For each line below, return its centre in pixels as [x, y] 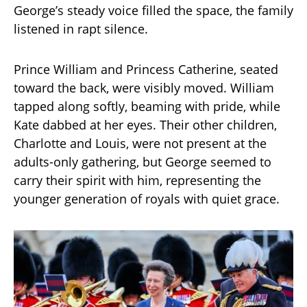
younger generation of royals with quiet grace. [147, 199]
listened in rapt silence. [81, 29]
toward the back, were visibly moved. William [144, 88]
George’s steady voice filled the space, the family [153, 10]
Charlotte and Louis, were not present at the [140, 143]
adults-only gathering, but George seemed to [143, 162]
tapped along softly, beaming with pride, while [147, 106]
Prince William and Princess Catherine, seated [146, 69]
